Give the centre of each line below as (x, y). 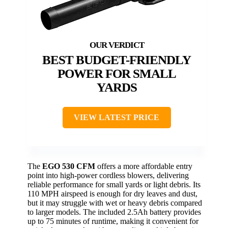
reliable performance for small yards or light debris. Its (114, 185)
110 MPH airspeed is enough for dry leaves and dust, (112, 194)
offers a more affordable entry (144, 166)
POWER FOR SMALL (117, 74)
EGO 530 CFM (69, 166)
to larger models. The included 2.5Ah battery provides (114, 212)
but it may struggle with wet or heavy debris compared (115, 203)
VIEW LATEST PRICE (117, 118)
